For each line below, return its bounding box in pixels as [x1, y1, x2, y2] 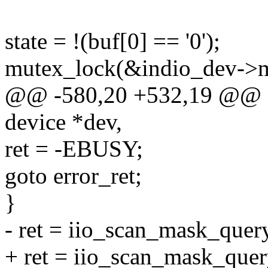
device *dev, [5, 109, 122, 135]
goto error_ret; [5, 163, 142, 189]
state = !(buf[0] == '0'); [5, 28, 220, 54]
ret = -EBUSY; [5, 136, 143, 162]
